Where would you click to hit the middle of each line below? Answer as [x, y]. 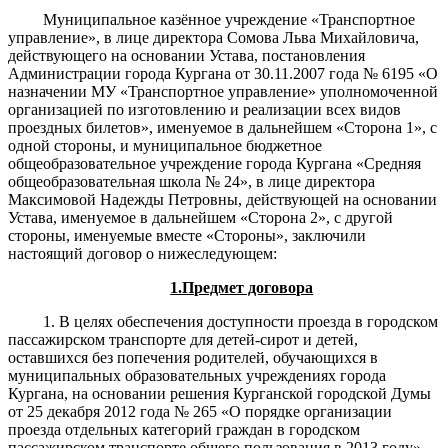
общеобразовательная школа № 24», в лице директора [191, 181]
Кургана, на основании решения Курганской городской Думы [219, 393]
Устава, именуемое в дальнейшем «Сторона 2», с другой [200, 217]
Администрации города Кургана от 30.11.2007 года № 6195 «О [223, 73]
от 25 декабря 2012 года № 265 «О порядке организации [200, 411]
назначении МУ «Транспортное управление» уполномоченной [223, 91]
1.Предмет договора [242, 287]
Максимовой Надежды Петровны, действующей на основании [222, 199]
